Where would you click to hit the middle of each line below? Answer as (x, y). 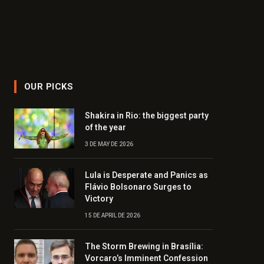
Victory (99, 199)
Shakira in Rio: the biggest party (147, 115)
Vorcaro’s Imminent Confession (146, 258)
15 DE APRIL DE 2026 (113, 215)
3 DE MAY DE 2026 (109, 144)
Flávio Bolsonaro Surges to (138, 187)
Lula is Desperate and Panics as (146, 175)
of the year (105, 127)
